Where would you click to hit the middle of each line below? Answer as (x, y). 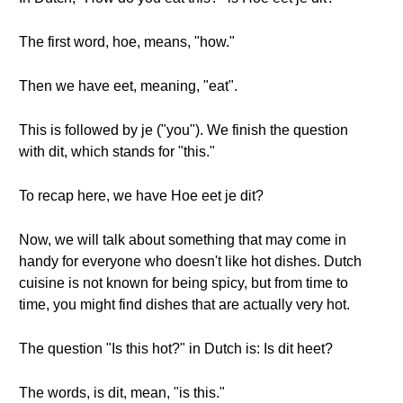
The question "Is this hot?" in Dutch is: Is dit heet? (176, 349)
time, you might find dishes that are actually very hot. (184, 304)
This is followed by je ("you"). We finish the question (184, 130)
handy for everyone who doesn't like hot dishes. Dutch (190, 261)
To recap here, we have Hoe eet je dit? (141, 196)
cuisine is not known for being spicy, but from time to (184, 283)
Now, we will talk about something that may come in (183, 240)
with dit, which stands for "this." (117, 152)
